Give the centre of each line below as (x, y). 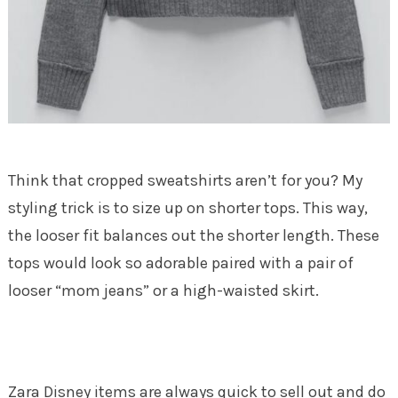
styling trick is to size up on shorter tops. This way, (187, 207)
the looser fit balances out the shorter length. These (193, 235)
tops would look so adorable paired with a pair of (180, 263)
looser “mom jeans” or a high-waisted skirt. (165, 290)
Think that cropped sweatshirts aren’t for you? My (185, 180)
